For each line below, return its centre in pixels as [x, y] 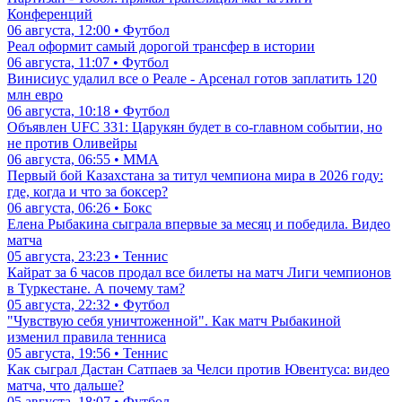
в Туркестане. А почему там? [96, 289]
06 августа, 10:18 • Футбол [88, 111]
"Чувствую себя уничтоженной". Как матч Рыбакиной [174, 321]
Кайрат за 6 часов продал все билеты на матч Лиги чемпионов [199, 273]
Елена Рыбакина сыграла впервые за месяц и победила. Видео [199, 224]
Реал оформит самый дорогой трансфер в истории [161, 47]
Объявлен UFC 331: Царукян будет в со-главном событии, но [195, 127]
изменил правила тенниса [87, 337]
